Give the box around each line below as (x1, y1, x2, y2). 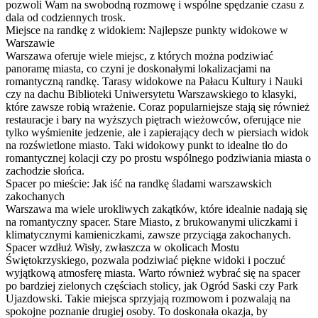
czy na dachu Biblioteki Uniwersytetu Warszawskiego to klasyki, (6, 87, 297, 100)
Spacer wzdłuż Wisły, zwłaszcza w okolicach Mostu (6, 241, 239, 253)
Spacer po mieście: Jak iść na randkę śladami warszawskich (6, 177, 272, 190)
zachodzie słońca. (6, 164, 84, 177)
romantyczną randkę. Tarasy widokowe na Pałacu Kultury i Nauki (6, 75, 302, 87)
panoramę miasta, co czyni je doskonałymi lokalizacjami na (6, 62, 270, 75)
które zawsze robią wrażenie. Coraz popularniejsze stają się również (6, 100, 309, 113)
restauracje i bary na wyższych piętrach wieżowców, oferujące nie (6, 113, 301, 126)
